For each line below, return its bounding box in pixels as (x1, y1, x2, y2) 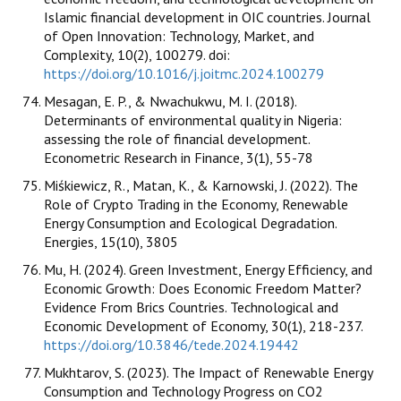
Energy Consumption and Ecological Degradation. (44, 213, 337, 232)
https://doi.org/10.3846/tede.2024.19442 (44, 335, 299, 354)
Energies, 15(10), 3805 (44, 232, 178, 251)
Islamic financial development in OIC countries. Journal (44, 7, 371, 26)
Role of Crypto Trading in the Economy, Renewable (44, 194, 348, 213)
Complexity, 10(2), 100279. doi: (44, 45, 230, 64)
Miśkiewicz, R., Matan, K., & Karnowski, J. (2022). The (44, 175, 358, 194)
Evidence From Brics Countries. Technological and (44, 297, 338, 316)
